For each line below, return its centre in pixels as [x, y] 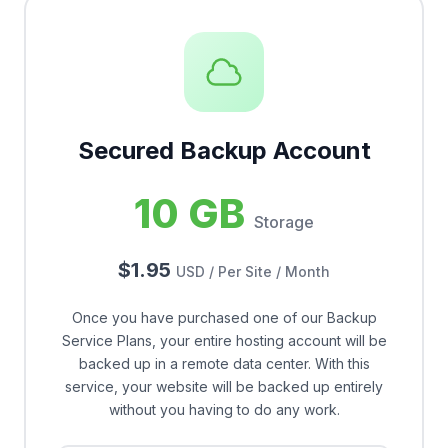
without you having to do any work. [224, 409]
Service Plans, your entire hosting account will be [224, 340]
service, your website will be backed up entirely [224, 386]
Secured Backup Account [224, 150]
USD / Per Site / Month [253, 271]
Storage [284, 222]
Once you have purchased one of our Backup [224, 317]
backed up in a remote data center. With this [224, 363]
